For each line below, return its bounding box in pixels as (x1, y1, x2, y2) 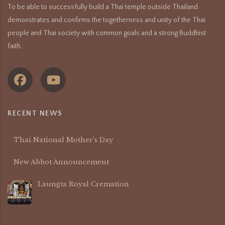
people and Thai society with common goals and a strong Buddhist (8, 29, 206, 37)
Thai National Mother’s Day (14, 136, 113, 144)
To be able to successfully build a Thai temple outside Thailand (8, 3, 198, 11)
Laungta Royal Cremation (38, 180, 129, 188)
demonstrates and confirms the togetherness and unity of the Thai (8, 16, 205, 24)
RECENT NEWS (8, 109, 63, 118)
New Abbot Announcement (14, 158, 109, 166)
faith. (8, 42, 22, 50)
